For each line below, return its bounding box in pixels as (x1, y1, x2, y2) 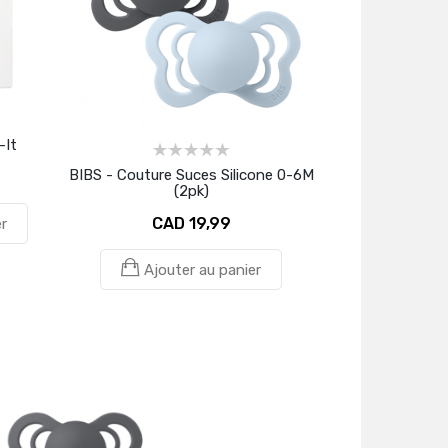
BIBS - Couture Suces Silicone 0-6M (68, 166, 314, 184)
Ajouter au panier (144, 261, 261, 279)
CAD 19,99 (151, 214, 231, 233)
